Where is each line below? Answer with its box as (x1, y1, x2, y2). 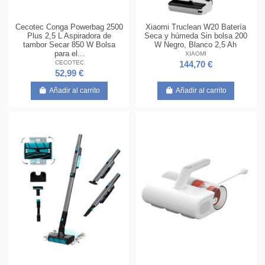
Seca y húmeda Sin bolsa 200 (144, 31, 247, 40)
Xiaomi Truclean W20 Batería (145, 22, 246, 31)
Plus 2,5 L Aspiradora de (27, 31, 112, 40)
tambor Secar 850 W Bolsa (23, 40, 116, 49)
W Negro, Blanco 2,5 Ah (154, 40, 237, 49)
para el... (54, 49, 85, 58)
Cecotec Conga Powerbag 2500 (15, 22, 124, 31)
